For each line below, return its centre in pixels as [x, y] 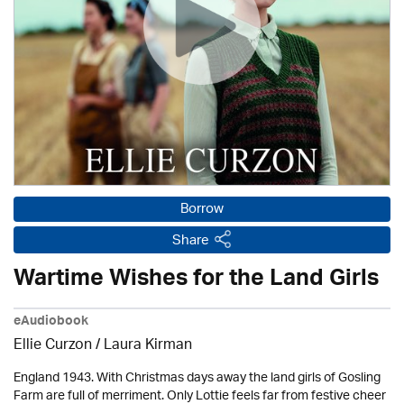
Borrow [202, 210]
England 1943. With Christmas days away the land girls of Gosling [197, 378]
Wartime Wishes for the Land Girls [196, 281]
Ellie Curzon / [59, 346]
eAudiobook [51, 323]
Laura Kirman [148, 346]
